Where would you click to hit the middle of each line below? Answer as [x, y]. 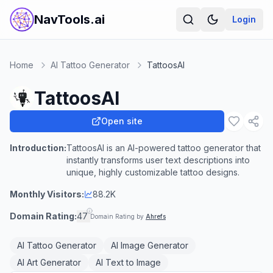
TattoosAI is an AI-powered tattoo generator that [164, 148]
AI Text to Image [128, 262]
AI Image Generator [150, 245]
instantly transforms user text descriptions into [158, 160]
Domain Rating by [118, 216]
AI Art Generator [49, 262]
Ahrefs [156, 216]
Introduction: [38, 148]
